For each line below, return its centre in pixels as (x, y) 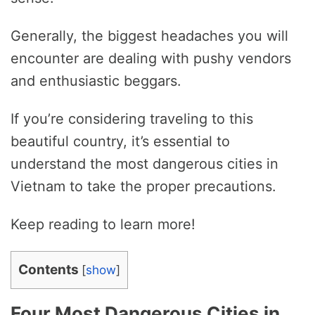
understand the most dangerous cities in (144, 164)
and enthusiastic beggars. (96, 81)
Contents (49, 270)
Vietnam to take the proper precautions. (143, 187)
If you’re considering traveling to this (132, 119)
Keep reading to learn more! (103, 225)
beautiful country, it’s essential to (120, 142)
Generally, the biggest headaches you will (149, 36)
